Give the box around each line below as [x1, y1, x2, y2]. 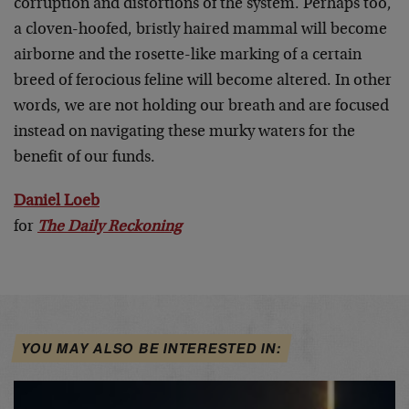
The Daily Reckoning [37, 219, 182, 236]
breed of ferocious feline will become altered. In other [14, 73, 392, 89]
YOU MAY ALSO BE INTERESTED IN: [19, 338, 284, 359]
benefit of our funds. [14, 150, 155, 166]
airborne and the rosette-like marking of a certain [14, 47, 362, 64]
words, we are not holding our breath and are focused [14, 99, 389, 115]
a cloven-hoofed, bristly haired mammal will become [14, 22, 387, 38]
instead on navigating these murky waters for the [14, 124, 355, 141]
